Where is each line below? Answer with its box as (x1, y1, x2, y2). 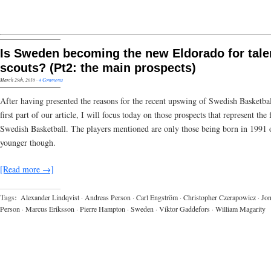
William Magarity (215, 203, 266, 214)
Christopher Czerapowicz (183, 192, 256, 202)
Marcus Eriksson (25, 203, 74, 214)
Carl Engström (136, 192, 178, 202)
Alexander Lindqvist (21, 192, 79, 202)
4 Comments (39, 76, 63, 83)
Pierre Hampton (80, 203, 125, 214)
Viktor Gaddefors (159, 203, 210, 214)
